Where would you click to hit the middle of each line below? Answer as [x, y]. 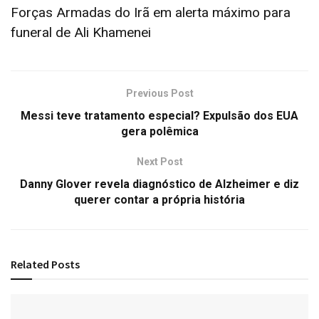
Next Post [159, 161]
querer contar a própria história [159, 199]
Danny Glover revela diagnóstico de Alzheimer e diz [159, 184]
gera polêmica [159, 131]
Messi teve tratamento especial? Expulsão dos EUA [159, 115]
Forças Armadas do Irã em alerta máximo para [151, 12]
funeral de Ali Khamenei [81, 32]
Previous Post [159, 93]
